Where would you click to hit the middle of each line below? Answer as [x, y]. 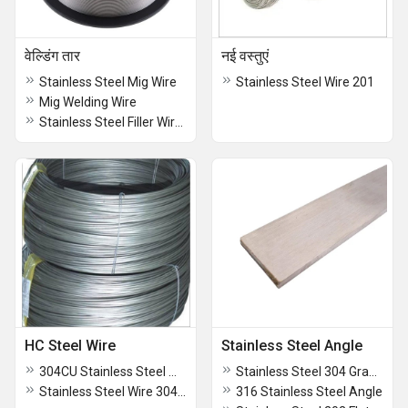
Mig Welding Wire [88, 102]
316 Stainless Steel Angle [309, 392]
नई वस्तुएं [245, 56]
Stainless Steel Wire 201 [305, 82]
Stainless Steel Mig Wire [108, 82]
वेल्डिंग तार [52, 56]
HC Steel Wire [70, 346]
